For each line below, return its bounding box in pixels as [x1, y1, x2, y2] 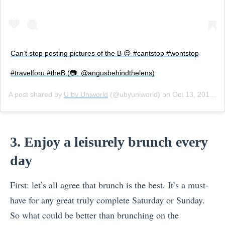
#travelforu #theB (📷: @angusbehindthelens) [11, 69, 155, 77]
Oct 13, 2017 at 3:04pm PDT [172, 90, 209, 99]
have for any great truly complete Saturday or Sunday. [10, 194, 205, 206]
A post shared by [9, 90, 64, 99]
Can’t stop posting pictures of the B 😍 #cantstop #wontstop [11, 49, 199, 58]
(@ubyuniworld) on [108, 90, 172, 99]
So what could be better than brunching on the [10, 209, 179, 221]
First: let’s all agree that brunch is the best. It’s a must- [10, 179, 208, 191]
